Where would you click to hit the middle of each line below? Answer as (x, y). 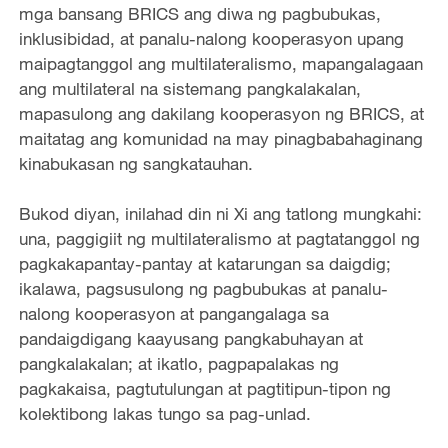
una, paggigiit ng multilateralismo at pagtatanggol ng (219, 238)
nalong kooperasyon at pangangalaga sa (173, 313)
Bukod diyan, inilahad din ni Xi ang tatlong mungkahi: (220, 213)
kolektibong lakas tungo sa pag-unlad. (164, 413)
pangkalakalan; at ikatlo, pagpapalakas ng (178, 363)
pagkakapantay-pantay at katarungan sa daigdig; (204, 263)
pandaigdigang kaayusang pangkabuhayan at (190, 338)
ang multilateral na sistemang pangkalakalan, (189, 88)
